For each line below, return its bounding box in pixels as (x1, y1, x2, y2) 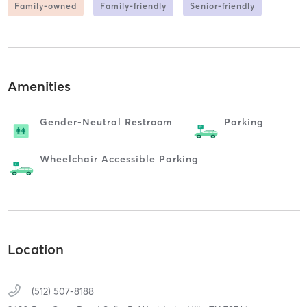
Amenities (7, 77, 71, 95)
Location (7, 240, 64, 258)
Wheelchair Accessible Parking (39, 153, 199, 166)
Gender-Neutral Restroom (39, 116, 173, 129)
